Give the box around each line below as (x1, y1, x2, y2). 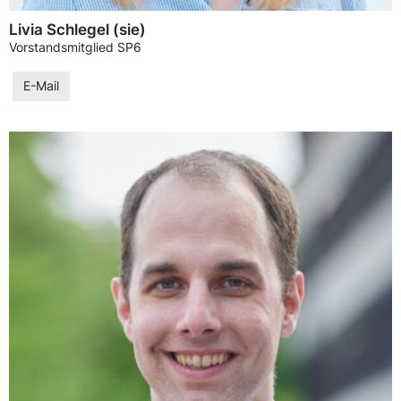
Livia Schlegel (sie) (9, 21, 146, 39)
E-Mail (23, 78, 59, 93)
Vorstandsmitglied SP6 (9, 40, 141, 55)
